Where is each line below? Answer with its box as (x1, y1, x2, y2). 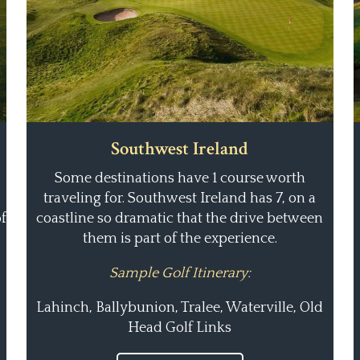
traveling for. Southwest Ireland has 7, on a (43, 190, 317, 207)
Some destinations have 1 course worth (54, 170, 305, 186)
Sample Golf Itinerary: (108, 265, 251, 281)
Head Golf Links (128, 320, 232, 336)
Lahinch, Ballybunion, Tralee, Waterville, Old (36, 300, 324, 316)
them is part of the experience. (82, 231, 277, 247)
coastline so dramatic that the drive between (36, 211, 324, 227)
